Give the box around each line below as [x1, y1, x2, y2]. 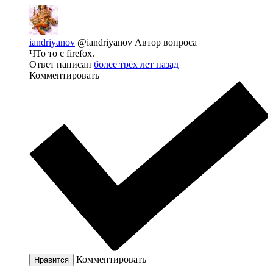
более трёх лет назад [94, 59, 179, 70]
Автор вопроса [135, 37, 197, 48]
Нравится [34, 255, 69, 264]
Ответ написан [29, 59, 94, 70]
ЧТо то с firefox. [29, 48, 94, 59]
